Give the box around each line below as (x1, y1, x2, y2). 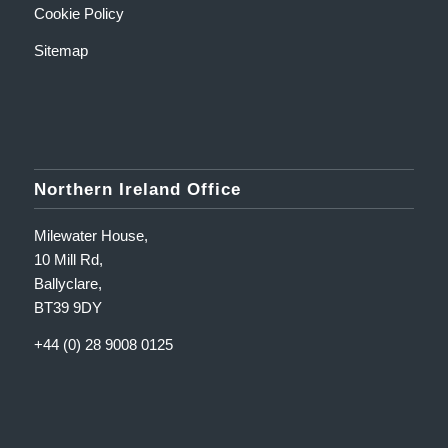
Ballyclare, (33, 275, 102, 293)
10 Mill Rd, (33, 251, 103, 269)
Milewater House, (33, 227, 148, 245)
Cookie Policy (33, 4, 124, 22)
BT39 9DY (33, 299, 102, 317)
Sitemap (33, 41, 88, 59)
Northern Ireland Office (33, 180, 241, 199)
